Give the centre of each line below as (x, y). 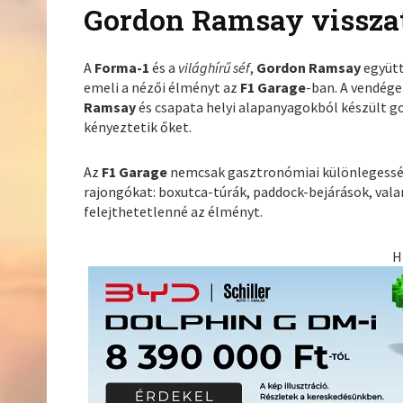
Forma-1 (122, 68)
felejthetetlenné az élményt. (174, 212)
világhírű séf (215, 68)
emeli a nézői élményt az (162, 88)
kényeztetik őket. (138, 127)
